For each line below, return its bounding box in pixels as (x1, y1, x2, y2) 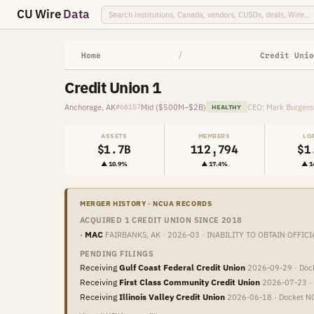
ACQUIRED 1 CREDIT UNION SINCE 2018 (80, 215, 243, 225)
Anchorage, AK (64, 102, 116, 112)
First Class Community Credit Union (119, 277, 260, 287)
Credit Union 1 (64, 77, 161, 97)
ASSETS (101, 132, 128, 139)
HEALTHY (212, 103, 242, 111)
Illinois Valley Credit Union (119, 292, 225, 302)
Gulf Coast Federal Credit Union (119, 262, 245, 273)
